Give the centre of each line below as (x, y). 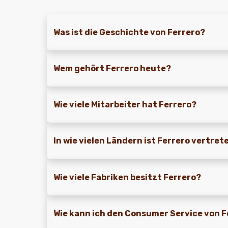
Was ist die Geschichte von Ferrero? (130, 33)
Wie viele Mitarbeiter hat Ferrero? (125, 105)
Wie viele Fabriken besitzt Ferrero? (127, 177)
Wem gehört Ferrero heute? (112, 69)
